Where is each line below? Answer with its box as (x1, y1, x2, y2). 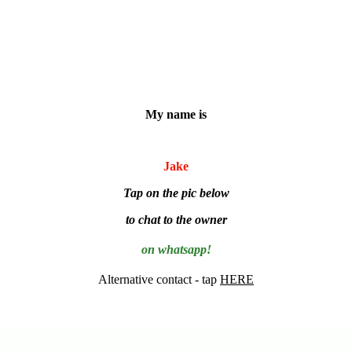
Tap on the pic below (123, 185, 229, 200)
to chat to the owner (125, 212, 227, 226)
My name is (145, 107, 207, 121)
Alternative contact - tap (98, 272, 220, 286)
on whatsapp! (141, 242, 211, 256)
